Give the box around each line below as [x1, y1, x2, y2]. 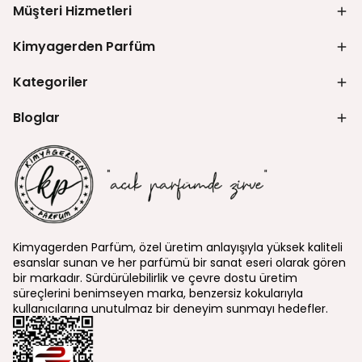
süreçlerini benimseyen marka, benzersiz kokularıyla [13, 285, 303, 302]
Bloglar [13, 108, 60, 127]
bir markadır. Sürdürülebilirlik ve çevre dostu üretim [13, 270, 297, 287]
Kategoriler [13, 73, 88, 91]
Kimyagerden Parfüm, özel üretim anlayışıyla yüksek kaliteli [13, 239, 343, 256]
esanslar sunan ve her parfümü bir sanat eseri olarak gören [13, 255, 346, 271]
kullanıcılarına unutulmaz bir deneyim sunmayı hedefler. [13, 301, 328, 318]
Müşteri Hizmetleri [13, 2, 132, 20]
